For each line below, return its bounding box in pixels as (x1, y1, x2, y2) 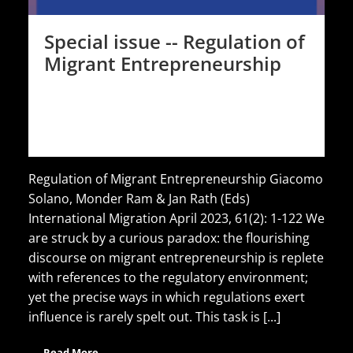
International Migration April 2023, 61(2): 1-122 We (28, 210, 325, 227)
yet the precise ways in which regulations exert (28, 288, 305, 306)
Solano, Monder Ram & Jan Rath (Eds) (28, 190, 250, 207)
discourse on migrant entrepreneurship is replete (28, 249, 324, 266)
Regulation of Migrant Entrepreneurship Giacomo (28, 170, 323, 188)
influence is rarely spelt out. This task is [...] (28, 308, 281, 325)
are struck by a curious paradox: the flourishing (28, 229, 310, 247)
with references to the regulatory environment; (28, 269, 308, 286)
